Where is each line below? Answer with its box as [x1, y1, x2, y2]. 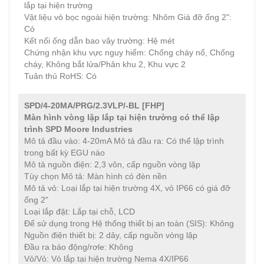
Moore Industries [62, 124, 133, 134]
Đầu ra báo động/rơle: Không [24, 242, 133, 252]
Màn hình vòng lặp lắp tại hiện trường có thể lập [24, 113, 220, 122]
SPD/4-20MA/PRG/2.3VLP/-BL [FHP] [24, 101, 164, 110]
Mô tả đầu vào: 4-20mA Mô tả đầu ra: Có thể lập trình [24, 136, 224, 146]
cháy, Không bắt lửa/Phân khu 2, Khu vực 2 [24, 60, 186, 69]
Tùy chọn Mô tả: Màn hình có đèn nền [24, 171, 167, 181]
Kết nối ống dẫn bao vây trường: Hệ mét [24, 36, 174, 45]
